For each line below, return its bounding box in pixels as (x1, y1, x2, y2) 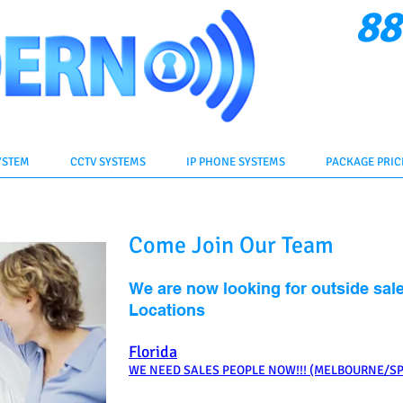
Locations (129, 300, 205, 319)
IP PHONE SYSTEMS (185, 155, 285, 169)
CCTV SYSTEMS (69, 155, 146, 169)
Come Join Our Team (129, 231, 334, 260)
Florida (129, 342, 177, 362)
